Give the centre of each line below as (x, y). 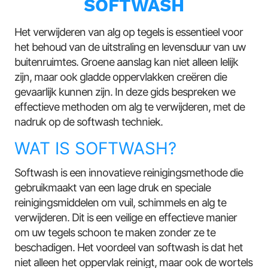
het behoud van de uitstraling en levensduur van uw (130, 47)
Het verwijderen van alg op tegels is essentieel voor (129, 32)
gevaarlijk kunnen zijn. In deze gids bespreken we (125, 92)
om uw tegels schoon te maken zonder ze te (115, 233)
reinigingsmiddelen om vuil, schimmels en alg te (121, 203)
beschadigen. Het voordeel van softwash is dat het (129, 248)
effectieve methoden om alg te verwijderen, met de (130, 107)
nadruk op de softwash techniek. (89, 122)
